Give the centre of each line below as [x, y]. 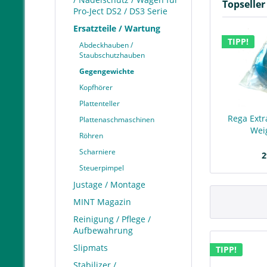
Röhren [91, 136]
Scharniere [97, 152]
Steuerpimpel [102, 168]
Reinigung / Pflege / [112, 219]
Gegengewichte [107, 71]
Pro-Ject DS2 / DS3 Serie [120, 11]
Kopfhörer [96, 87]
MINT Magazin [102, 202]
